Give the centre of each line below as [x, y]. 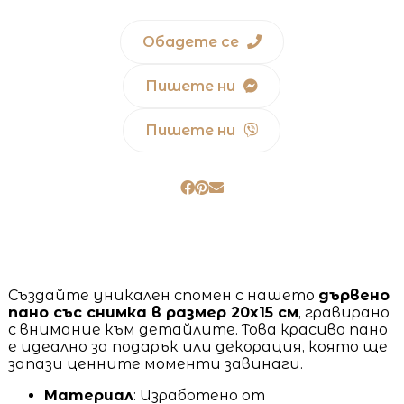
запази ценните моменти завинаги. [155, 363]
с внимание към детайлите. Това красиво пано [197, 329]
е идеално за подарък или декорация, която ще [197, 346]
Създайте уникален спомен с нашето [163, 295]
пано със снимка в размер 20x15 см [153, 312]
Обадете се [192, 41]
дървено [353, 295]
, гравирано [344, 312]
